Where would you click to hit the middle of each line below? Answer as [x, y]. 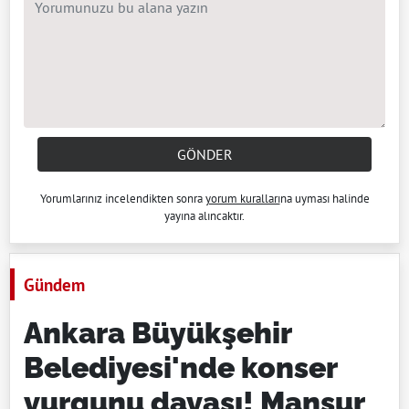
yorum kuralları [242, 199]
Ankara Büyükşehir [157, 333]
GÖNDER [204, 155]
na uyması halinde [325, 199]
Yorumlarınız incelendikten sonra [122, 199]
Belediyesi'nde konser [180, 368]
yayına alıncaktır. [204, 216]
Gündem [54, 285]
